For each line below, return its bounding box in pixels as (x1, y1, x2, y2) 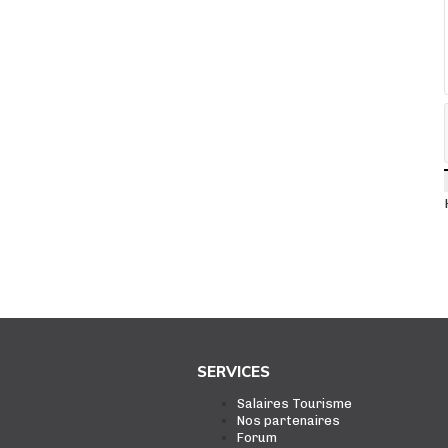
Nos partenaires (237, 413, 341, 428)
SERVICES (197, 362, 271, 381)
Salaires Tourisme (237, 396, 353, 411)
